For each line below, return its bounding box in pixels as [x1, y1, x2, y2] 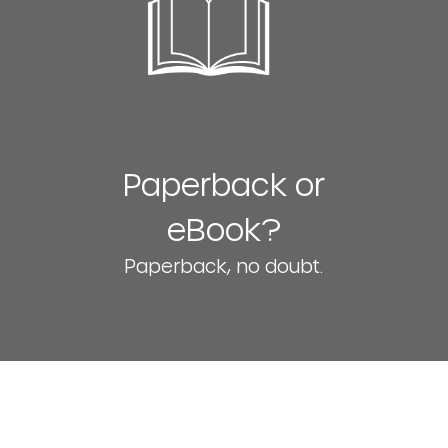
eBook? [166, 210, 281, 247]
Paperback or [122, 165, 325, 202]
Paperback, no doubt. [124, 254, 324, 276]
